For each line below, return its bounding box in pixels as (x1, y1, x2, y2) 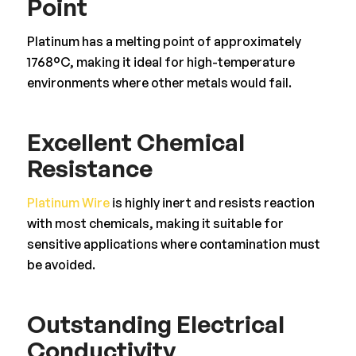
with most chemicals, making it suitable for (26, 215, 284, 231)
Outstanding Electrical (26, 308, 284, 339)
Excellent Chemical (26, 126, 245, 157)
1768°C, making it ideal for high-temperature (26, 53, 295, 70)
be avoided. (26, 256, 95, 273)
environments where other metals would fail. (26, 74, 292, 91)
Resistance (26, 153, 153, 183)
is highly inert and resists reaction (109, 194, 315, 211)
